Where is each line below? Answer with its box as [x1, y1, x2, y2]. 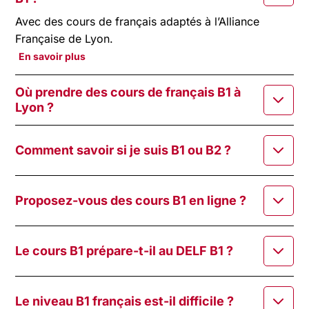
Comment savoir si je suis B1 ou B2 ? [15, 142, 232, 157]
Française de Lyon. [15, 31, 114, 46]
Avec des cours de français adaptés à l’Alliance [15, 14, 260, 28]
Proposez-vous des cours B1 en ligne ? [15, 192, 247, 208]
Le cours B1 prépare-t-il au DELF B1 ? [15, 243, 234, 258]
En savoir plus [19, 50, 86, 62]
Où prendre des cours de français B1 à [15, 84, 241, 99]
